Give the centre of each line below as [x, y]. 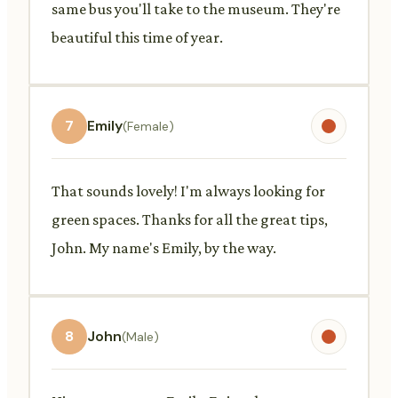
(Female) [148, 126]
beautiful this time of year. [137, 37]
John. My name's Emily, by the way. [164, 247]
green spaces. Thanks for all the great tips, [190, 219]
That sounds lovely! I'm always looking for [188, 191]
